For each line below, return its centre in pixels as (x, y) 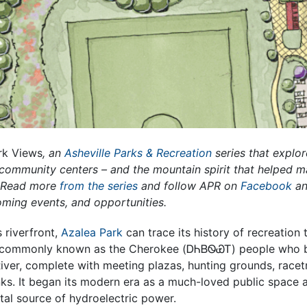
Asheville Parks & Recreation (138, 153)
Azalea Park (91, 233)
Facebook (266, 186)
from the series (98, 186)
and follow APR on (189, 186)
